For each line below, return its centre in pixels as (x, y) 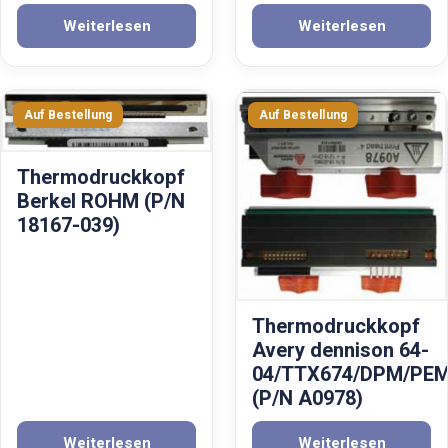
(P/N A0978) (307, 399)
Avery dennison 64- (340, 351)
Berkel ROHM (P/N (101, 202)
